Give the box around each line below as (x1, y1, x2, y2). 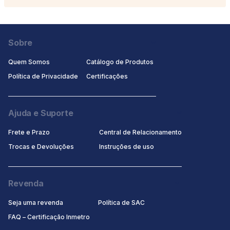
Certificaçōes (86, 72, 128, 81)
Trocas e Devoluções (8, 143, 74, 151)
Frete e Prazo (8, 128, 50, 137)
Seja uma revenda (8, 199, 63, 207)
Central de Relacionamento (99, 128, 182, 137)
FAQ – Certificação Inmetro (8, 213, 90, 221)
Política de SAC (98, 199, 145, 207)
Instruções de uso (99, 143, 154, 151)
